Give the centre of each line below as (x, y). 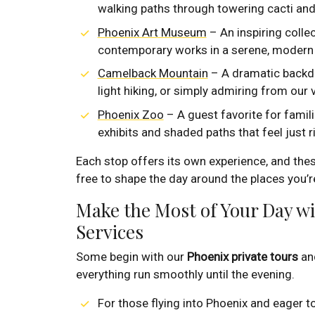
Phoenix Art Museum (152, 32)
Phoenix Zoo (130, 114)
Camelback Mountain (153, 73)
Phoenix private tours (243, 256)
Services (110, 231)
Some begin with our (131, 256)
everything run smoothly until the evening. (185, 274)
